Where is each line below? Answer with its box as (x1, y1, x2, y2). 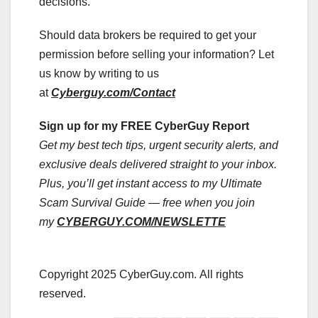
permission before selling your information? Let (39, 48, 274, 60)
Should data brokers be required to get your (39, 29, 256, 41)
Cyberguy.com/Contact (51, 87, 175, 99)
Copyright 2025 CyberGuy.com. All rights (39, 268, 243, 280)
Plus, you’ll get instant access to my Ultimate (39, 177, 262, 190)
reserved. (39, 287, 92, 300)
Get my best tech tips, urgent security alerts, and (39, 139, 278, 151)
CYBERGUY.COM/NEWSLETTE (57, 216, 226, 228)
